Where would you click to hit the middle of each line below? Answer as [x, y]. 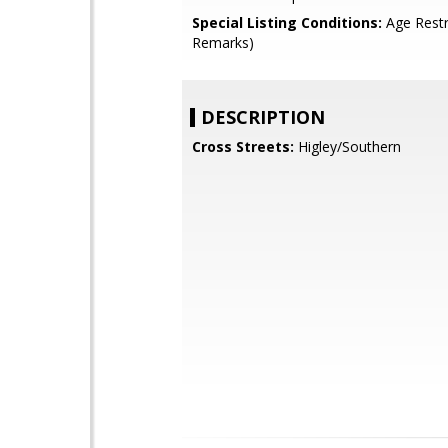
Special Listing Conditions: [287, 22]
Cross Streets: [243, 146]
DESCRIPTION [263, 117]
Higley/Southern [347, 146]
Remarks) [223, 42]
